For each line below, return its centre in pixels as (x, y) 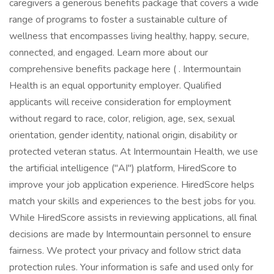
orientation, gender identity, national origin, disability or (123, 135)
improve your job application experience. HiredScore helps (132, 185)
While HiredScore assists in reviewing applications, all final (133, 218)
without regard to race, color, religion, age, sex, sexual (122, 119)
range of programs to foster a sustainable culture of (118, 20)
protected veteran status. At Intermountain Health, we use (134, 152)
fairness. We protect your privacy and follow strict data (125, 251)
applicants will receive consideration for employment (120, 102)
